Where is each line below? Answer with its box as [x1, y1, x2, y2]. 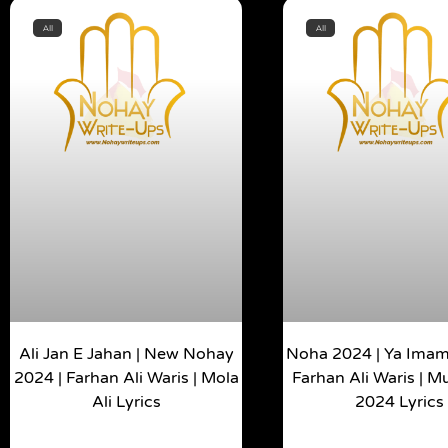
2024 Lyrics [354, 392, 444, 413]
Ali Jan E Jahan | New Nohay [18, 344, 234, 365]
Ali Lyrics [91, 392, 161, 413]
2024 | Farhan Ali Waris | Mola [13, 368, 239, 389]
